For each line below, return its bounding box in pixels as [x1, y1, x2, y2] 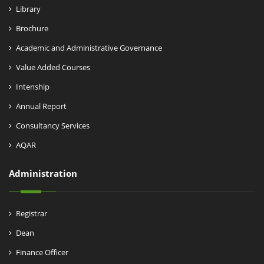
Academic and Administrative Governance [16, 42, 162, 54]
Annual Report [16, 101, 67, 112]
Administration [9, 167, 77, 180]
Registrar [16, 208, 47, 219]
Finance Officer [16, 247, 68, 258]
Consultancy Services [16, 120, 90, 131]
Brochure [16, 23, 48, 34]
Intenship [16, 81, 49, 93]
